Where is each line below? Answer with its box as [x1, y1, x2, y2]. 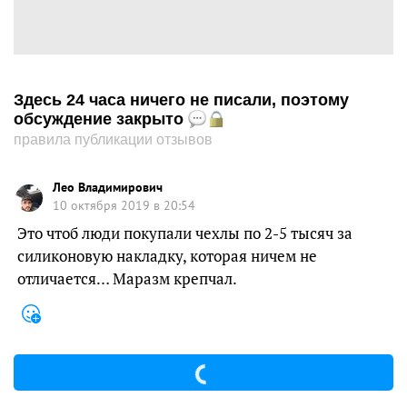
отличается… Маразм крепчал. [17, 268, 237, 289]
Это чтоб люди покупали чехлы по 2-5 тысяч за [17, 223, 352, 243]
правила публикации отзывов [14, 132, 213, 148]
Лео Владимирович [53, 179, 163, 196]
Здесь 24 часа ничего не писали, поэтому [14, 91, 349, 110]
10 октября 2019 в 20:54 [53, 197, 195, 214]
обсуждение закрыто [14, 110, 188, 129]
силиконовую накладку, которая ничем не [17, 245, 317, 266]
